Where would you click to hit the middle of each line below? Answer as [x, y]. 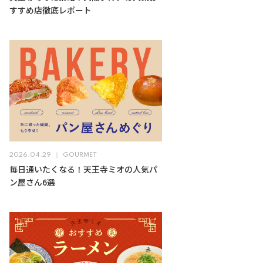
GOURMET [80, 155]
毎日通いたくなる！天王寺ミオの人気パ [83, 169]
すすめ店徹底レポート [50, 10]
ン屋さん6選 [32, 182]
